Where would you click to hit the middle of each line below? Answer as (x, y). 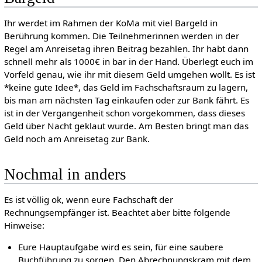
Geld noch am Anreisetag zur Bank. (77, 139)
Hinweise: (24, 225)
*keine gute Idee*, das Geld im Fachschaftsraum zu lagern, (126, 87)
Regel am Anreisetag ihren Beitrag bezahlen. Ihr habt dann (126, 49)
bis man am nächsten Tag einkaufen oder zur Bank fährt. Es (126, 100)
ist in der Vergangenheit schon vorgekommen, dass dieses (124, 113)
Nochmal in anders (65, 174)
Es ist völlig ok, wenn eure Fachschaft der (88, 199)
